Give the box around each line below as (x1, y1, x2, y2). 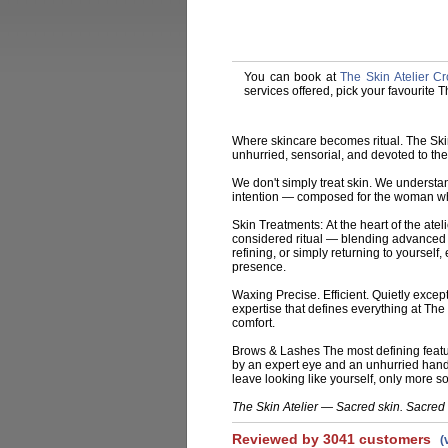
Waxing (232, 288, 273, 302)
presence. (232, 260, 286, 274)
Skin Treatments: (232, 218, 326, 232)
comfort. (232, 316, 275, 330)
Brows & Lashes (232, 344, 320, 358)
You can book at (244, 70, 341, 84)
